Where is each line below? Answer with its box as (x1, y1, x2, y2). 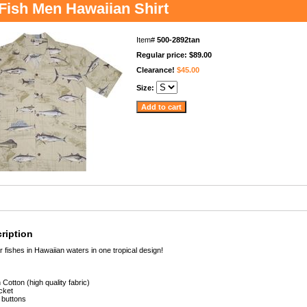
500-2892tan (157, 36, 200, 44)
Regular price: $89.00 (136, 51, 212, 59)
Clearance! (136, 66, 177, 74)
